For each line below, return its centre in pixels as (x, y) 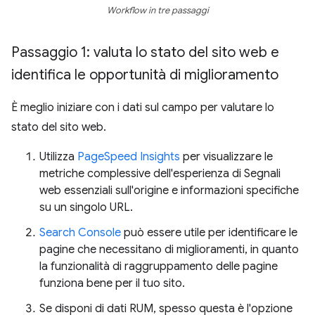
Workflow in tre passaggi (157, 11)
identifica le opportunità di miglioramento (145, 75)
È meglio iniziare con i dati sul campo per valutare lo (143, 108)
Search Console (80, 233)
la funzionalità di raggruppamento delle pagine (159, 266)
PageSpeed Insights (129, 157)
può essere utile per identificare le (209, 233)
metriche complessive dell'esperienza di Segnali (160, 174)
